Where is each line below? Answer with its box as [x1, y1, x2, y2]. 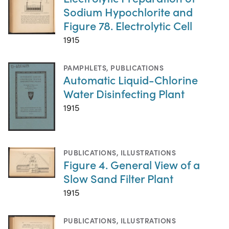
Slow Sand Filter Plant [63, 170, 173, 186]
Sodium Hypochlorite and [63, 3, 193, 19]
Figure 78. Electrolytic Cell [63, 17, 192, 33]
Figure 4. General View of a [63, 156, 200, 172]
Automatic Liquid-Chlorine [63, 71, 198, 87]
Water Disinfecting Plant [63, 85, 185, 101]
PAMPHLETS [63, 62, 107, 73]
